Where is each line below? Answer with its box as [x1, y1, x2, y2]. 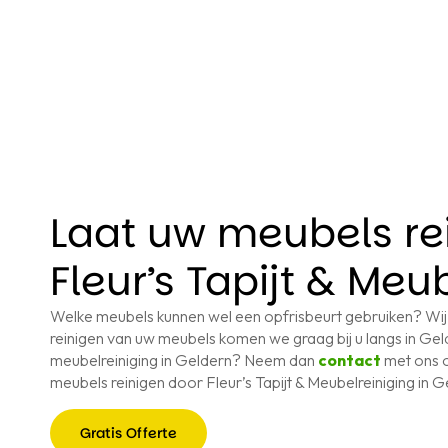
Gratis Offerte [80, 423, 177, 444]
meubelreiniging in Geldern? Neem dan [50, 350, 318, 371]
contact [318, 350, 381, 371]
